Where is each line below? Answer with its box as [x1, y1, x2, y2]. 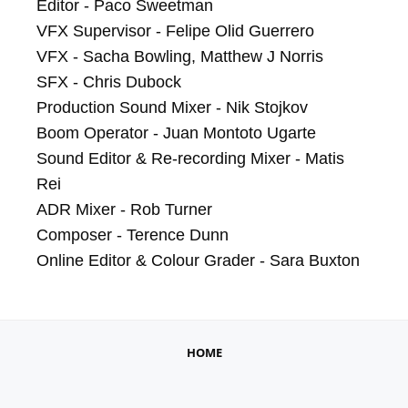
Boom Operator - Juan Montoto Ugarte [36, 124, 316, 142]
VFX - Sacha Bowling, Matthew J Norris [36, 47, 323, 66]
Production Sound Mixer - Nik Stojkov [36, 98, 308, 117]
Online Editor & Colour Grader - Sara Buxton [36, 251, 360, 270]
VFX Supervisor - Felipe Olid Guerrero [36, 22, 314, 40]
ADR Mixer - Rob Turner [36, 200, 212, 219]
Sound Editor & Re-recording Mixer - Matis [36, 149, 344, 168]
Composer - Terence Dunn [36, 226, 229, 244]
